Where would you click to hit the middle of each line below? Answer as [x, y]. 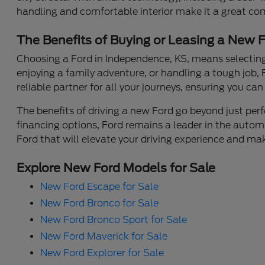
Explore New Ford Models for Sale [116, 168]
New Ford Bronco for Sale [100, 203]
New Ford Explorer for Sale [102, 253]
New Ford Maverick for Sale [104, 237]
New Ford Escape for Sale [100, 187]
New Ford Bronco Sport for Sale [114, 220]
